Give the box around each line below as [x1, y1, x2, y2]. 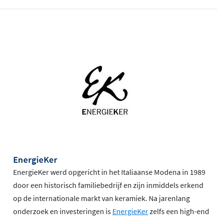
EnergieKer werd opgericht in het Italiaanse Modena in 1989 [13, 167, 205, 177]
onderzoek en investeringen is [13, 206, 112, 216]
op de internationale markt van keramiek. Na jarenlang [13, 193, 190, 203]
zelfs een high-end [148, 206, 209, 216]
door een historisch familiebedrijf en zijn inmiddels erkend [13, 180, 203, 190]
